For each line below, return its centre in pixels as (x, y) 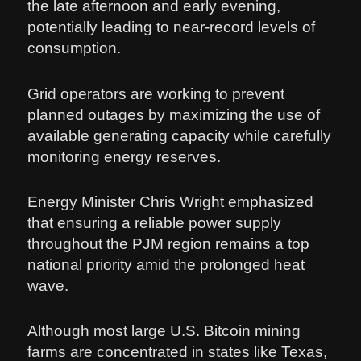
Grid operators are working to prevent (156, 93)
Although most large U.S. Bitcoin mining (164, 331)
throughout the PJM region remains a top (169, 243)
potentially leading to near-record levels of (172, 27)
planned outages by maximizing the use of (174, 114)
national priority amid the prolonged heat (166, 264)
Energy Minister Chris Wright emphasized (171, 201)
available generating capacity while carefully (180, 135)
